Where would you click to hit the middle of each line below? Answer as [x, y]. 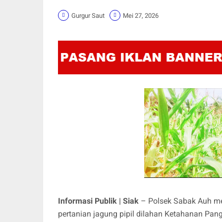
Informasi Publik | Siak [99, 201]
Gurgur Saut [88, 15]
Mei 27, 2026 [141, 15]
